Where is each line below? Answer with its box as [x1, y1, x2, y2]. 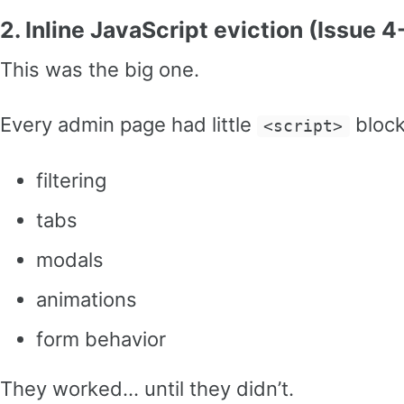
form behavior [36, 326, 166, 351]
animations [36, 287, 137, 311]
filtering [36, 168, 106, 192]
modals [36, 247, 104, 271]
